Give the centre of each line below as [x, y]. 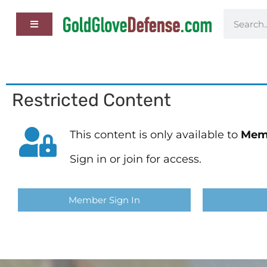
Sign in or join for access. [135, 159]
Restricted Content [91, 100]
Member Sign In [104, 200]
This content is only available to [153, 135]
